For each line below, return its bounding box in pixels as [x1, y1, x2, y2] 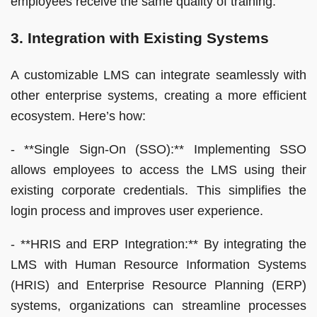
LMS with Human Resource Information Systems [11, 257, 306, 272]
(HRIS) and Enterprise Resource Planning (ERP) [11, 277, 306, 292]
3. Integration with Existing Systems [11, 29, 269, 46]
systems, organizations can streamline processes [11, 298, 306, 313]
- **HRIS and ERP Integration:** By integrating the [11, 236, 306, 251]
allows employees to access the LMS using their [11, 162, 306, 177]
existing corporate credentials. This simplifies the [11, 183, 306, 197]
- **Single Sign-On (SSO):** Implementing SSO [11, 142, 306, 156]
